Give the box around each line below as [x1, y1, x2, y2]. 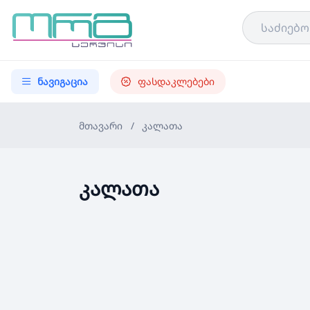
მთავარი [79, 119, 122, 132]
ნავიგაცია [37, 75, 88, 88]
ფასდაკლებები [138, 75, 215, 88]
